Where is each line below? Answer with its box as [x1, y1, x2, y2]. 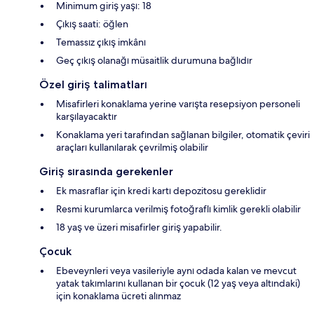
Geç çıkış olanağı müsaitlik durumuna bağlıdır [56, 53, 252, 67]
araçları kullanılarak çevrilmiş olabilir [56, 140, 208, 153]
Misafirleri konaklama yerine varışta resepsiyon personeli [56, 97, 300, 110]
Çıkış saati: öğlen [56, 17, 128, 30]
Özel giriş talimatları [39, 77, 147, 91]
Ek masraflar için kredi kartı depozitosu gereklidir [56, 184, 266, 197]
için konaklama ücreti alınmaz [56, 289, 181, 302]
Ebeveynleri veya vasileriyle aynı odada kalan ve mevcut [56, 264, 296, 277]
